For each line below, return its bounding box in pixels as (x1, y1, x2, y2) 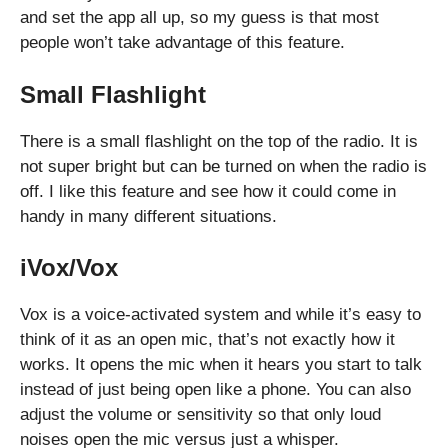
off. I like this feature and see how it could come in (20, 181, 396, 201)
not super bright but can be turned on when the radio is (20, 156, 427, 176)
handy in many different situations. (20, 206, 277, 226)
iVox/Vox (20, 254, 118, 282)
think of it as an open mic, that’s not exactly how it (20, 330, 395, 350)
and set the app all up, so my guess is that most (20, 8, 379, 28)
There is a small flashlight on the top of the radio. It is (20, 131, 418, 151)
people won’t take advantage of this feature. (20, 33, 345, 53)
